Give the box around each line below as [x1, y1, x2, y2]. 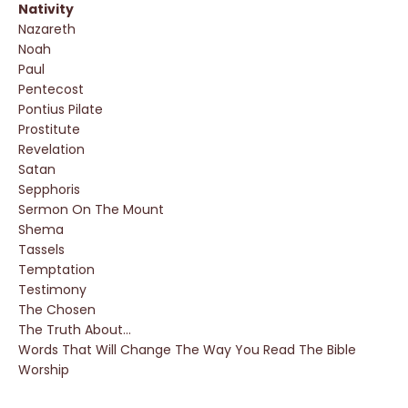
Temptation [18, 260, 95, 279]
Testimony [18, 280, 87, 299]
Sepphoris [18, 180, 80, 199]
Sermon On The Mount [18, 200, 164, 219]
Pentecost [18, 80, 84, 98]
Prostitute [18, 120, 80, 138]
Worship [18, 361, 69, 379]
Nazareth [18, 20, 76, 38]
